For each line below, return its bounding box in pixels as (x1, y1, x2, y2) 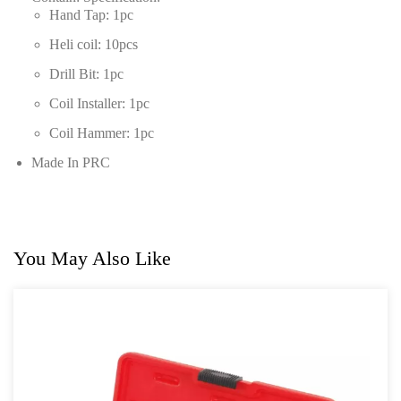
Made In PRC (31, 155, 110, 171)
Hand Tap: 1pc (49, 7, 133, 23)
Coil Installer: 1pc (49, 96, 149, 112)
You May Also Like (13, 247, 171, 270)
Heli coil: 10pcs (49, 37, 138, 53)
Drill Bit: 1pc (49, 66, 124, 82)
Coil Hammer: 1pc (49, 125, 154, 141)
